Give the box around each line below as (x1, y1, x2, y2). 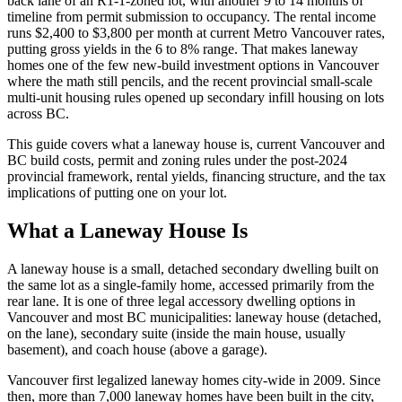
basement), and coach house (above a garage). (7, 341, 267, 357)
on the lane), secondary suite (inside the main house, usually (7, 325, 345, 341)
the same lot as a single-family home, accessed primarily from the (7, 276, 374, 293)
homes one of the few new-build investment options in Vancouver (7, 57, 379, 73)
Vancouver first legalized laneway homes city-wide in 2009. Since (7, 371, 380, 388)
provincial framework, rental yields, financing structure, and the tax (7, 168, 386, 184)
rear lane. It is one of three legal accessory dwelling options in (7, 293, 355, 309)
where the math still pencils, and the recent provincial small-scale (7, 73, 372, 89)
